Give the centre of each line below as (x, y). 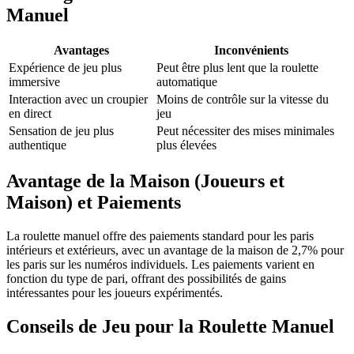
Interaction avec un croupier (78, 100)
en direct (30, 114)
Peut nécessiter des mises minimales (245, 131)
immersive (34, 82)
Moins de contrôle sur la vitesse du (243, 100)
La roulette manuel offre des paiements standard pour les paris (160, 236)
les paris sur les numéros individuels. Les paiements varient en (160, 265)
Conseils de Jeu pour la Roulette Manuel (170, 327)
